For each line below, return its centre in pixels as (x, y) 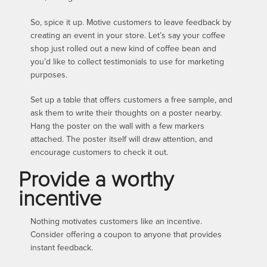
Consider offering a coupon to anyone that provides (126, 235)
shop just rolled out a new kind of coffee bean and (124, 49)
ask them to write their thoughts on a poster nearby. (126, 113)
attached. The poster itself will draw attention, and (122, 139)
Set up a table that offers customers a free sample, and (132, 100)
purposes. (49, 75)
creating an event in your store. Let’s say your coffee (128, 35)
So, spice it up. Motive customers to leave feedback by (131, 22)
